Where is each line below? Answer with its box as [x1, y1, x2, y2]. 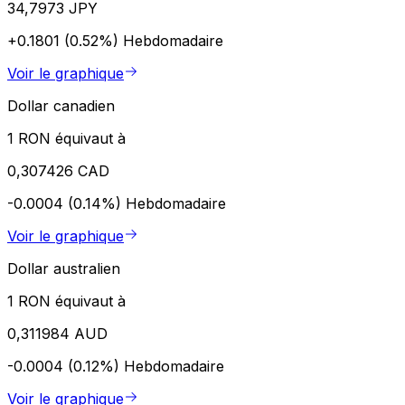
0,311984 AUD [7, 324, 108, 343]
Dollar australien [7, 259, 120, 278]
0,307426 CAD [7, 161, 109, 180]
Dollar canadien [7, 96, 115, 115]
